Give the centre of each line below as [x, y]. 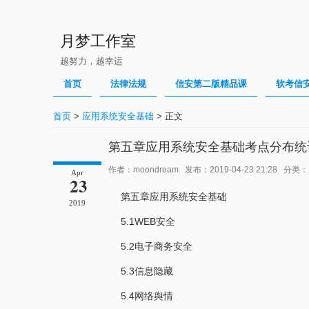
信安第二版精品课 [211, 84]
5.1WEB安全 [148, 221]
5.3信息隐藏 [147, 271]
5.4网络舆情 [147, 296]
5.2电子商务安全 [157, 246]
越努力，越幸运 [91, 61]
